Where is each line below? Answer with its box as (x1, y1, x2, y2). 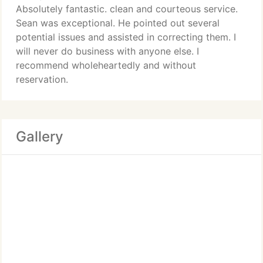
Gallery (16, 128, 63, 145)
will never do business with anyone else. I (16, 45, 199, 57)
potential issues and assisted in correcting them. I (16, 31, 236, 43)
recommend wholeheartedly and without (16, 59, 196, 71)
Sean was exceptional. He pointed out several (16, 17, 220, 29)
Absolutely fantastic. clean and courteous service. (16, 3, 238, 15)
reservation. (16, 73, 68, 85)
